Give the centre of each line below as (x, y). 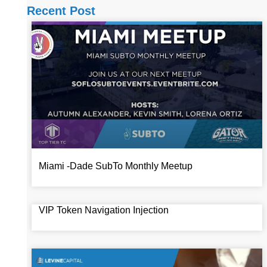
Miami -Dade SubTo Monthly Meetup (115, 166)
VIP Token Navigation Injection (103, 210)
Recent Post (61, 11)
